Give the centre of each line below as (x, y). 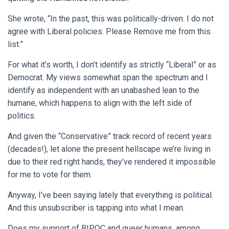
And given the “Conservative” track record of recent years (110, 136)
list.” (15, 44)
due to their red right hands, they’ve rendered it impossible (112, 162)
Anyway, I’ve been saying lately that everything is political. (110, 195)
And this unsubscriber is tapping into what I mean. (97, 208)
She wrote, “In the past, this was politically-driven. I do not (111, 19)
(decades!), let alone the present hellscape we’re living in (109, 149)
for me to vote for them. (50, 175)
